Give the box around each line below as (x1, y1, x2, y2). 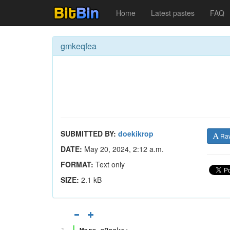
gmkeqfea (61, 40, 97, 52)
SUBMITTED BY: (61, 128, 116, 139)
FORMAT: (61, 159, 93, 169)
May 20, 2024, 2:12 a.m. (82, 144, 164, 154)
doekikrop (118, 128, 154, 139)
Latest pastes (151, 8, 195, 18)
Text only (93, 159, 125, 169)
